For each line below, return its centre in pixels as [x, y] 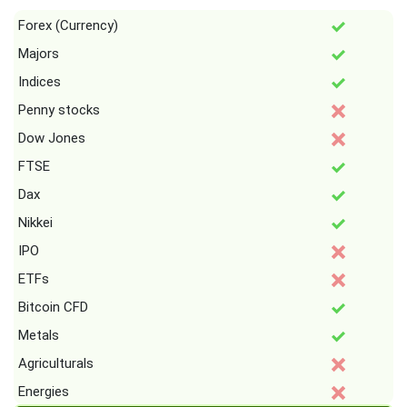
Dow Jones [52, 139]
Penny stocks [59, 110]
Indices [40, 82]
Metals [39, 336]
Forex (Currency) [68, 26]
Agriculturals [56, 364]
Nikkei [35, 223]
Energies [44, 392]
